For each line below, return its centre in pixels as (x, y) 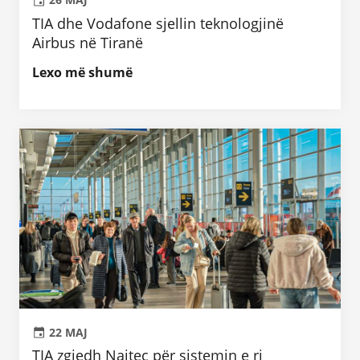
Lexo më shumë (82, 72)
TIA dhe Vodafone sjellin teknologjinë (158, 23)
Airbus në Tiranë (88, 42)
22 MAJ (68, 332)
